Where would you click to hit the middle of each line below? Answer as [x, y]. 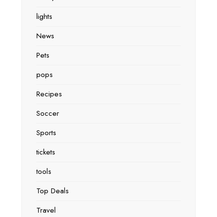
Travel [46, 210]
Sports [46, 133]
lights [44, 17]
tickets [46, 152]
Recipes [49, 94]
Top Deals [53, 191]
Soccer [48, 114]
